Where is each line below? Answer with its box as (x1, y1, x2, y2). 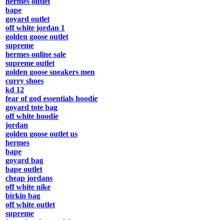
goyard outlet (5, 15, 50, 24)
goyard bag (5, 156, 43, 165)
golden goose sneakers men (5, 68, 95, 77)
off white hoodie (5, 112, 58, 121)
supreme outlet (5, 59, 55, 68)
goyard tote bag (5, 103, 57, 112)
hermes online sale (5, 50, 66, 59)
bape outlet (5, 165, 42, 174)
